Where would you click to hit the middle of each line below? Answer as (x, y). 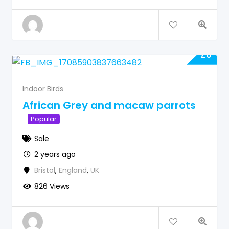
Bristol (44, 170)
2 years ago (55, 154)
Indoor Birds (43, 89)
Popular (44, 119)
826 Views (52, 186)
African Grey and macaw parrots (109, 105)
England (73, 170)
